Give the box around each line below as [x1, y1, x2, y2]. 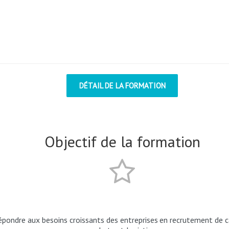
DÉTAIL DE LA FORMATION [79, 81, 166, 90]
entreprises [120, 215, 158, 225]
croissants [69, 215, 104, 225]
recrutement [170, 215, 213, 225]
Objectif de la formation [44, 131, 200, 151]
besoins [41, 215, 67, 225]
